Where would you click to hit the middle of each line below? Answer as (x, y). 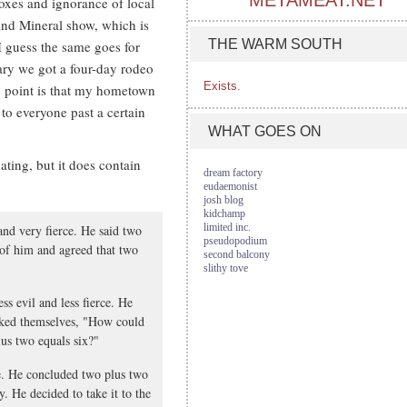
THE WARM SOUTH (275, 44)
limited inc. (227, 227)
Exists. (222, 86)
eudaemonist (230, 186)
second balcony (237, 254)
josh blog (223, 200)
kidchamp (224, 213)
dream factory (233, 173)
